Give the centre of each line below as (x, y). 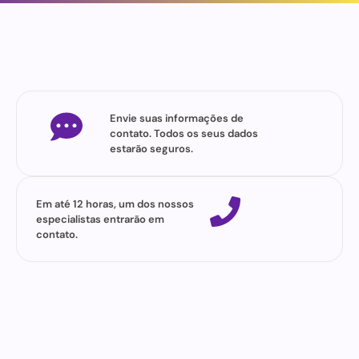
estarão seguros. (151, 149)
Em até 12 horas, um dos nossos (115, 204)
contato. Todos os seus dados (184, 133)
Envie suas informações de (176, 118)
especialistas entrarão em (100, 219)
